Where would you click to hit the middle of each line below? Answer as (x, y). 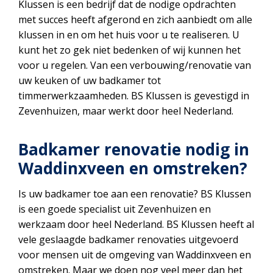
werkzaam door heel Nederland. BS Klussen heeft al (136, 224)
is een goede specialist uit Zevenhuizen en (115, 209)
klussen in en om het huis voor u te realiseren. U (129, 35)
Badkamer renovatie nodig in (134, 149)
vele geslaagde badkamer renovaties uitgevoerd (128, 239)
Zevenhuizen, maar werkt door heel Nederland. (126, 111)
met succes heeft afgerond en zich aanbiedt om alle (135, 19)
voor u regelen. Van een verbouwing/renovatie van (135, 65)
